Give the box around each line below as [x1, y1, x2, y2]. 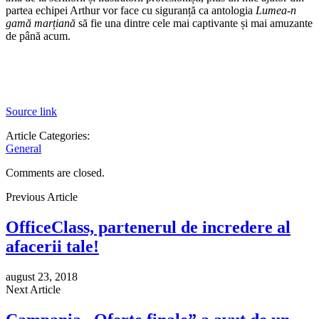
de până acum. [6, 29, 70, 42]
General [6, 142, 41, 155]
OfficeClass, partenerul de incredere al [6, 217, 291, 236]
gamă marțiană [6, 16, 75, 29]
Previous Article [6, 190, 78, 203]
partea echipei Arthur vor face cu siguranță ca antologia [6, 4, 256, 16]
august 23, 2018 [6, 270, 78, 283]
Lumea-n [256, 4, 296, 16]
